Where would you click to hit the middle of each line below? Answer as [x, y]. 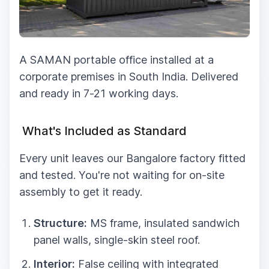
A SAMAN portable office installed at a [116, 59]
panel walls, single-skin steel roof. [117, 240]
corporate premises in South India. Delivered [129, 76]
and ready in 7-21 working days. [99, 93]
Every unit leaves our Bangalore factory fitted [132, 158]
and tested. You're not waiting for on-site [122, 175]
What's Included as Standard [103, 131]
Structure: [60, 223]
